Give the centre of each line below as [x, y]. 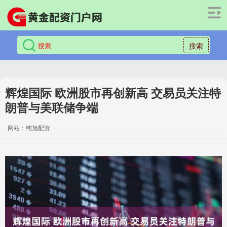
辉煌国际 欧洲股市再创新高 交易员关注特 [113, 92]
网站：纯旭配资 [29, 127]
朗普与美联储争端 [52, 107]
